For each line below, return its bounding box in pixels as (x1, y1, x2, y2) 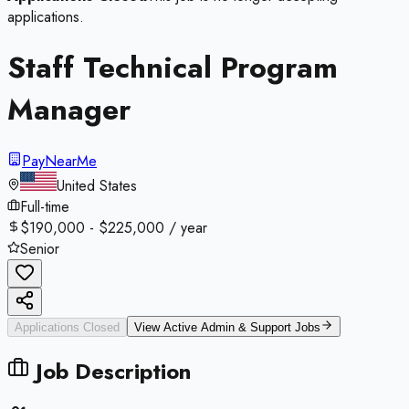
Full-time (20, 195, 69, 217)
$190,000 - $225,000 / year (20, 216, 207, 238)
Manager (7, 89, 131, 131)
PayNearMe (22, 150, 97, 172)
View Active (134, 320, 201, 334)
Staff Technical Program (7, 47, 338, 89)
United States (57, 174, 137, 196)
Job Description (29, 354, 191, 387)
